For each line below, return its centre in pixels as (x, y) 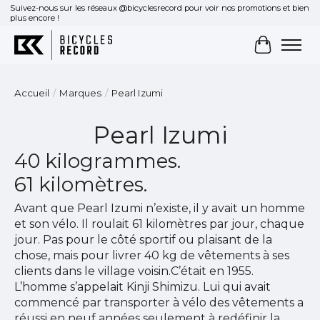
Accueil (32, 92)
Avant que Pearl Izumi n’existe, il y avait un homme (160, 209)
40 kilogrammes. (97, 160)
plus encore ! (34, 18)
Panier (281, 51)
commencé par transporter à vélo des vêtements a (159, 303)
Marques (80, 92)
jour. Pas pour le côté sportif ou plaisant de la (143, 240)
